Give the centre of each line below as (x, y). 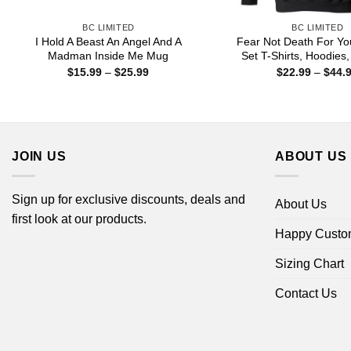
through (168, 104)
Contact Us (306, 293)
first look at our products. (79, 219)
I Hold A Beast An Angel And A (108, 42)
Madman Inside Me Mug (109, 56)
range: (165, 82)
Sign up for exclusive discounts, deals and (128, 199)
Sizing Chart (309, 263)
